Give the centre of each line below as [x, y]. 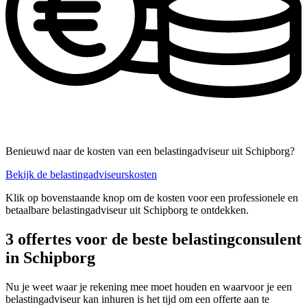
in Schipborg [50, 258]
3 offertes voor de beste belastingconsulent [153, 240]
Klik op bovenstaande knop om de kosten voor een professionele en [152, 198]
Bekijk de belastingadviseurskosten [81, 175]
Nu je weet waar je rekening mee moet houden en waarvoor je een [149, 287]
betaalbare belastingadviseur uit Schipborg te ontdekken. [127, 210]
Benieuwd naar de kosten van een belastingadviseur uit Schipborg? [150, 151]
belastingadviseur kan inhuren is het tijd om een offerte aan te [137, 299]
